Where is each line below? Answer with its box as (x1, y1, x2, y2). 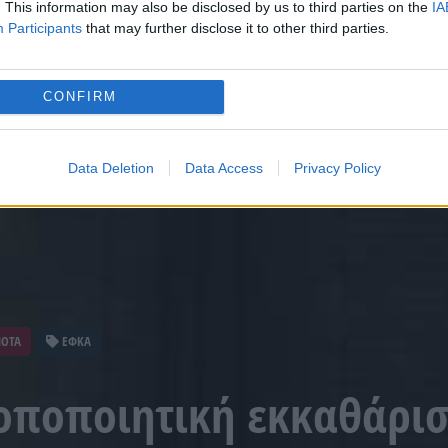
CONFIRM (42, 89, 117, 104)
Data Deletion (67, 159, 154, 176)
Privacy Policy (293, 159, 381, 176)
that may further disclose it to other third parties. (82, 19, 389, 36)
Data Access (184, 159, 263, 176)
